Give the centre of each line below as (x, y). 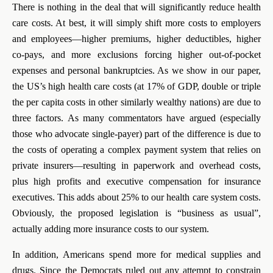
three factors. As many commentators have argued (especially (136, 118)
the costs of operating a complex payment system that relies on (136, 150)
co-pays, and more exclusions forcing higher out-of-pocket (136, 55)
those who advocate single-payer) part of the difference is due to (136, 134)
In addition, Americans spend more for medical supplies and (136, 254)
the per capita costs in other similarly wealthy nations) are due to (136, 102)
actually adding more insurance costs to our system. (111, 229)
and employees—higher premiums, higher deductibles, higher (136, 39)
